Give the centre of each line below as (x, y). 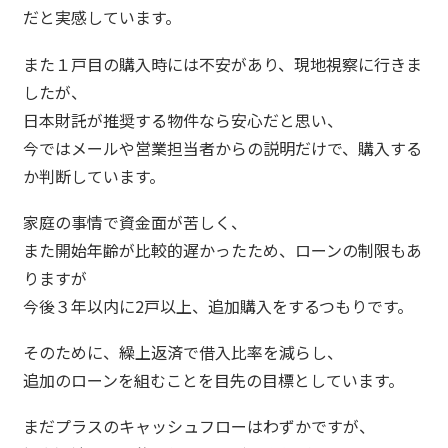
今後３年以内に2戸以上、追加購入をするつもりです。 (218, 305)
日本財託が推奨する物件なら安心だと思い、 (183, 119)
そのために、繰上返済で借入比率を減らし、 (183, 351)
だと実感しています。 (102, 17)
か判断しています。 (94, 175)
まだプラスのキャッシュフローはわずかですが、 (199, 426)
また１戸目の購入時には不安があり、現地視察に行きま (223, 63)
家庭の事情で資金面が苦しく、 (135, 221)
